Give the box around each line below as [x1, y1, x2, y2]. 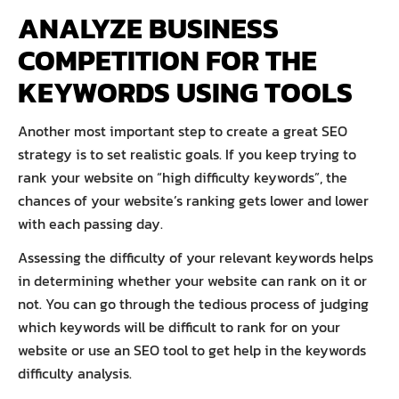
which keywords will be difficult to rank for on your [18, 315, 340, 338]
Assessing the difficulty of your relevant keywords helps [18, 246, 373, 268]
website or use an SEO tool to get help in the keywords [18, 338, 366, 361]
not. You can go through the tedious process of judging [18, 292, 369, 314]
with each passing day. [18, 212, 167, 234]
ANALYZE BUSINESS [18, 6, 279, 50]
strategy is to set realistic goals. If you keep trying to [18, 142, 356, 165]
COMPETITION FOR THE [18, 38, 317, 82]
